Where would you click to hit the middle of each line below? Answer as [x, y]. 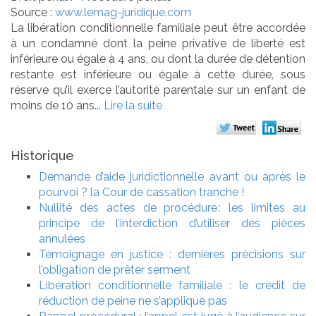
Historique [42, 155]
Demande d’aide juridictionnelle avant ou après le [172, 176]
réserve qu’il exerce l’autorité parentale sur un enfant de [158, 90]
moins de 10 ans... [57, 105]
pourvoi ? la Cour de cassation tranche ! [141, 192]
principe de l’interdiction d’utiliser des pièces [172, 223]
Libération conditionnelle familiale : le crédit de [172, 285]
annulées [62, 238]
